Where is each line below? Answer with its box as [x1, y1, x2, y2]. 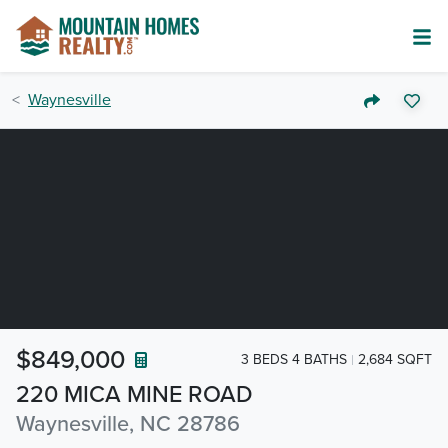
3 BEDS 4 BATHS [241, 350, 347, 368]
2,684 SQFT [358, 350, 432, 368]
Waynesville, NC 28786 [16, 411, 240, 437]
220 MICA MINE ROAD [16, 380, 253, 409]
